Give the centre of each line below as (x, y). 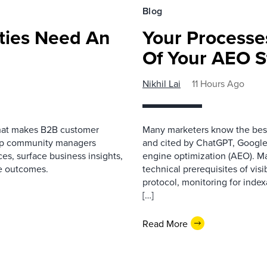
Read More (165, 223)
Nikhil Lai (162, 83)
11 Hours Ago (218, 83)
